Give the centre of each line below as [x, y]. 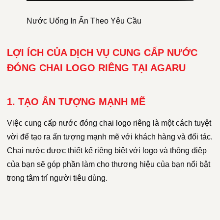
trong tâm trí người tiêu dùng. [57, 178]
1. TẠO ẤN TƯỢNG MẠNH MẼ [76, 101]
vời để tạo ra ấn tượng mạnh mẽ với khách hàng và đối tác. [110, 137]
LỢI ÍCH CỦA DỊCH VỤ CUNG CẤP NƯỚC [102, 52]
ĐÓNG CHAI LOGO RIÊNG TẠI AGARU [96, 68]
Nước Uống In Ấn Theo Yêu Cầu [84, 21]
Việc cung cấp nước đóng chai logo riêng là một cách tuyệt [109, 123]
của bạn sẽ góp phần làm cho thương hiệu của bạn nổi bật [109, 164]
